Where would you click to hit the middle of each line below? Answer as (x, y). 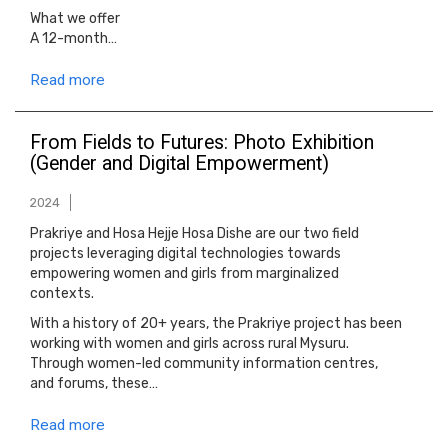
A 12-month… (73, 38)
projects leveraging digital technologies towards (185, 253)
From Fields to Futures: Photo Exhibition (202, 142)
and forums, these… (94, 383)
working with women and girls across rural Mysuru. (189, 343)
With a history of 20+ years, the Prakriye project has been (216, 323)
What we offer (76, 18)
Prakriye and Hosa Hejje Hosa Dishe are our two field (194, 233)
